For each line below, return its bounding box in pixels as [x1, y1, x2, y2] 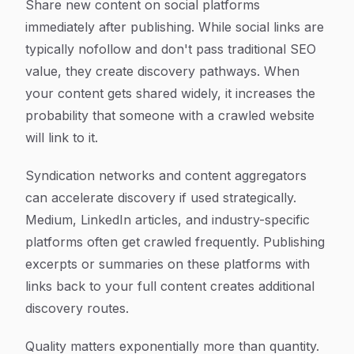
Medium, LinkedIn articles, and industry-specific [25, 212, 310, 228]
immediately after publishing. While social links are [25, 19, 324, 35]
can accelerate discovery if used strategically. [25, 190, 296, 205]
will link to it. [25, 130, 98, 145]
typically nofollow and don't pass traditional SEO [25, 41, 316, 57]
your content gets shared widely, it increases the [25, 85, 315, 101]
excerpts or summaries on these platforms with [25, 256, 310, 272]
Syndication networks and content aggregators [25, 168, 307, 183]
